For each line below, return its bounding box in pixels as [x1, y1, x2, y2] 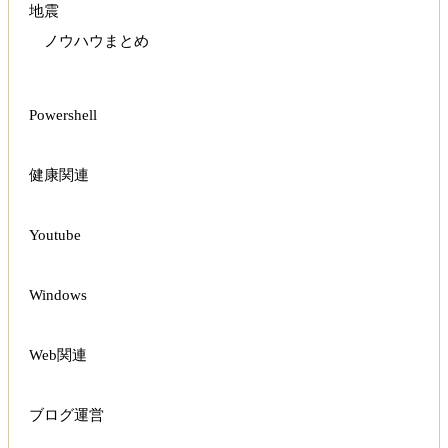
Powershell [29, 107, 97, 124]
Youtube [29, 227, 81, 244]
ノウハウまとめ [44, 33, 149, 50]
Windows [29, 287, 87, 304]
